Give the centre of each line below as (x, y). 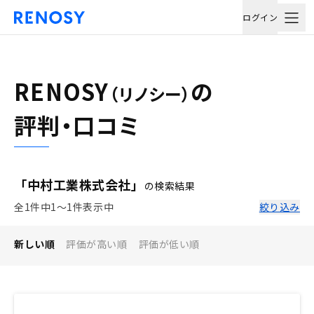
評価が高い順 (97, 244)
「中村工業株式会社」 (79, 184)
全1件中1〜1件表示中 (64, 207)
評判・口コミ (77, 125)
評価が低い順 (169, 244)
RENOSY (62, 91)
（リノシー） (150, 94)
